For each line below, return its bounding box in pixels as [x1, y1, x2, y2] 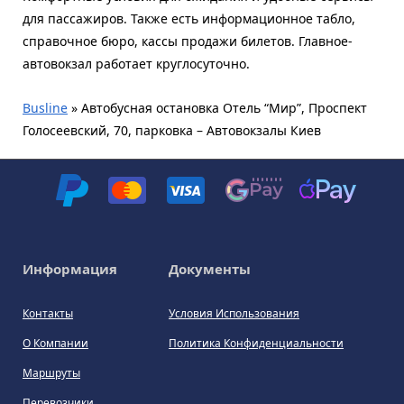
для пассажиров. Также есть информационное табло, [23, 10, 355, 28]
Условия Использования [169, 306, 299, 322]
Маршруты [23, 365, 80, 381]
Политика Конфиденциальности [169, 335, 344, 352]
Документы [169, 260, 251, 279]
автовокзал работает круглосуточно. [23, 55, 250, 73]
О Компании [23, 335, 88, 352]
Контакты [23, 306, 73, 322]
